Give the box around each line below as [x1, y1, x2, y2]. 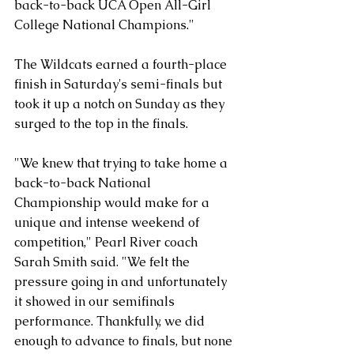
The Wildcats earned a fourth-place [14, 55, 230, 73]
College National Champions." [14, 16, 194, 33]
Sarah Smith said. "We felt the [14, 253, 193, 270]
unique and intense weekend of [14, 213, 202, 231]
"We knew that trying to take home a [14, 154, 231, 171]
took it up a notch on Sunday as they [14, 95, 228, 112]
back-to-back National [14, 174, 154, 191]
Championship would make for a [14, 194, 213, 211]
